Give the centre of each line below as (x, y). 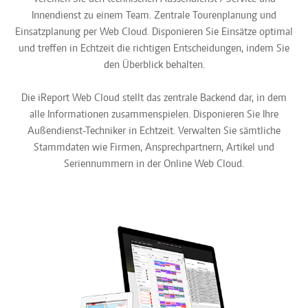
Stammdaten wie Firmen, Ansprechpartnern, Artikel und (154, 147)
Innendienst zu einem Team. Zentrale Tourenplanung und (154, 15)
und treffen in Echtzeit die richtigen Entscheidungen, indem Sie (154, 48)
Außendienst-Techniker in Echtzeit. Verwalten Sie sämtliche (154, 131)
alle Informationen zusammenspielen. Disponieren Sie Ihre (154, 114)
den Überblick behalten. (154, 65)
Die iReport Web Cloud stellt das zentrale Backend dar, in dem (154, 98)
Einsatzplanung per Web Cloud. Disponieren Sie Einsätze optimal (154, 32)
